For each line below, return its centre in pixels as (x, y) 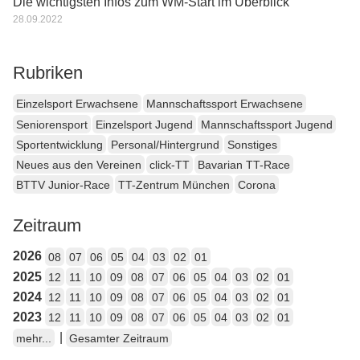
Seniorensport (52, 124)
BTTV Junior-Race (63, 185)
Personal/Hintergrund (165, 144)
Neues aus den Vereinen (79, 165)
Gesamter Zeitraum (119, 338)
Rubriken (48, 73)
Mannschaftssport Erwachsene (225, 104)
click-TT (170, 165)
